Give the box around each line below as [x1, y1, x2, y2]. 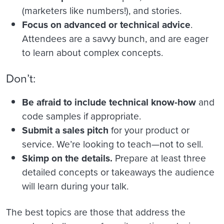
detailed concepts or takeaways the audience [22, 164, 214, 178]
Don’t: [6, 69, 35, 86]
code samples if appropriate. [22, 108, 141, 122]
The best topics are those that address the [6, 204, 185, 218]
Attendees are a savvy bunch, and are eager [22, 31, 208, 45]
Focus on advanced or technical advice [22, 17, 190, 31]
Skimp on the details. [22, 150, 112, 165]
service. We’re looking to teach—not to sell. [22, 136, 203, 150]
